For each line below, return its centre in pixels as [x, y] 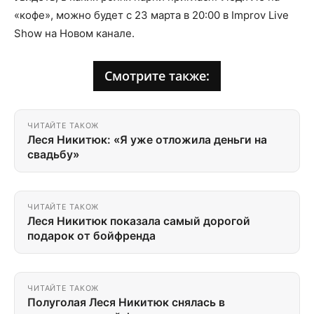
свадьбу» [53, 155]
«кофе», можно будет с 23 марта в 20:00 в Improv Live [151, 15]
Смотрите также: [157, 76]
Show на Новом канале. [74, 34]
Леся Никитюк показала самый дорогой [139, 221]
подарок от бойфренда [91, 236]
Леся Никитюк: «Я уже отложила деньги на [147, 140]
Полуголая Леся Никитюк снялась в [126, 303]
